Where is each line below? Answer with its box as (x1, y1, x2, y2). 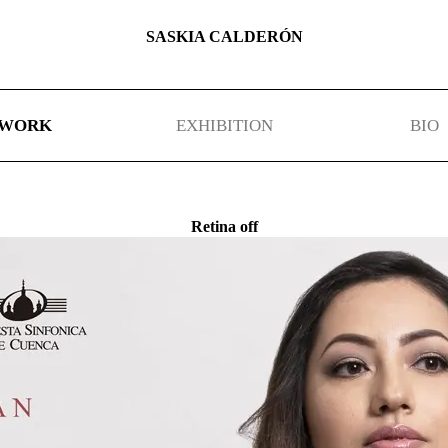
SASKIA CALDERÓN (145, 27, 303, 45)
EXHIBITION (175, 115, 273, 135)
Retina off (190, 218, 258, 236)
